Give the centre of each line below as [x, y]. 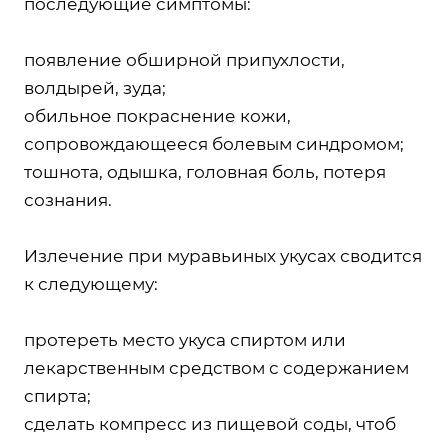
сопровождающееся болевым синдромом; [214, 143]
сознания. [68, 199]
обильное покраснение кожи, [157, 115]
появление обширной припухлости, [184, 59]
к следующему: [91, 283]
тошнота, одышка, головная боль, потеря [205, 171]
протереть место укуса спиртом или [185, 339]
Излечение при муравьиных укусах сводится [223, 255]
